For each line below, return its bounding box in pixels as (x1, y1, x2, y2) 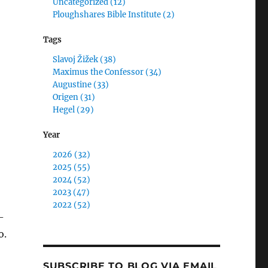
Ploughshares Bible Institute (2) (53, 9, 175, 20)
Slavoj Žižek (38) (53, 54, 117, 65)
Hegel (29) (53, 104, 95, 115)
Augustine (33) (53, 79, 109, 90)
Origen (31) (53, 92, 96, 102)
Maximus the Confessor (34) (53, 66, 162, 77)
